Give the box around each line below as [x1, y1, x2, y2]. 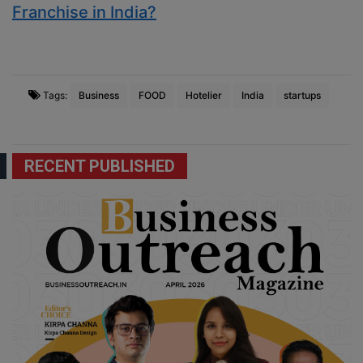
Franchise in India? [12, 2, 156, 22]
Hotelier [186, 89, 222, 101]
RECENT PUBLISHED [24, 156, 175, 176]
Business [79, 89, 119, 101]
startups [284, 89, 321, 101]
